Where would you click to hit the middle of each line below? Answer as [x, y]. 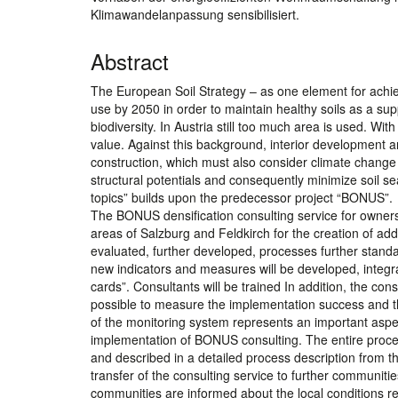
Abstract [130, 60]
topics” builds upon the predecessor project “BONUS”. [242, 197]
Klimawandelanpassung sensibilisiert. [195, 14]
